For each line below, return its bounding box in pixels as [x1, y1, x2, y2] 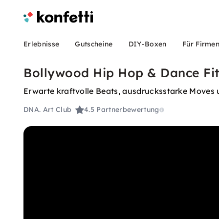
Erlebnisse [23, 40, 60, 48]
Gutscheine [75, 40, 113, 48]
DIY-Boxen [128, 40, 167, 48]
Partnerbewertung [96, 105, 159, 114]
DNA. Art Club [23, 105, 72, 114]
